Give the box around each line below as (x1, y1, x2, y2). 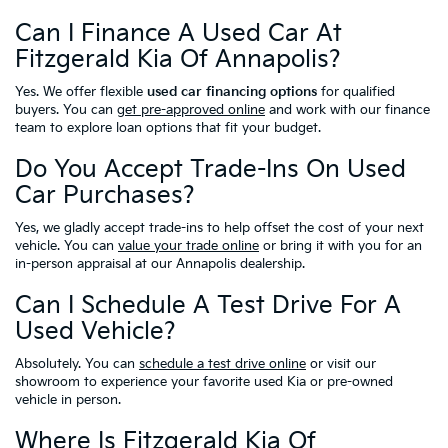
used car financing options (147, 84, 317, 101)
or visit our (306, 356, 376, 373)
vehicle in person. (15, 392, 121, 409)
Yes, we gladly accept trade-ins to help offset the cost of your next (15, 220, 424, 237)
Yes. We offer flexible (15, 84, 147, 101)
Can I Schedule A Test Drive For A (15, 291, 401, 321)
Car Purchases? (15, 181, 195, 211)
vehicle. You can (15, 238, 118, 255)
